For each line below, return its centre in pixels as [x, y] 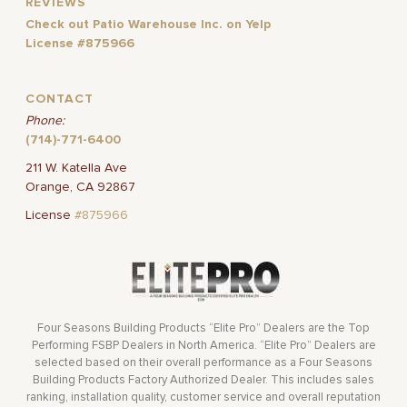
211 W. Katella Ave [77, 169]
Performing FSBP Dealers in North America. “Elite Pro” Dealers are [203, 346]
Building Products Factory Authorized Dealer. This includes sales [203, 381]
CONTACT [60, 99]
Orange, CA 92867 [81, 188]
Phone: [45, 121]
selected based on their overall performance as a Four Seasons [203, 363]
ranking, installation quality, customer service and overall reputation [203, 398]
